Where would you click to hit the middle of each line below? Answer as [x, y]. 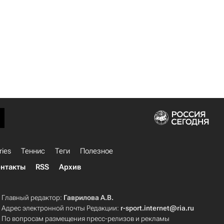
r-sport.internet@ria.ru [157, 208]
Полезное [96, 151]
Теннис [33, 151]
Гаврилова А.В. [89, 197]
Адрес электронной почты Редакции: [61, 208]
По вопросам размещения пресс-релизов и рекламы [86, 218]
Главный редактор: [33, 197]
